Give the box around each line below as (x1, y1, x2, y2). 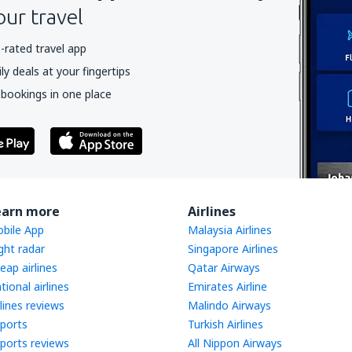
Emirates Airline (188, 279, 267, 294)
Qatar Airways (188, 260, 260, 275)
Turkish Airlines (188, 317, 263, 332)
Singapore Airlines (188, 241, 278, 256)
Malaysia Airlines (188, 222, 272, 237)
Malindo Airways (188, 298, 271, 313)
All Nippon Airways (188, 335, 282, 350)
